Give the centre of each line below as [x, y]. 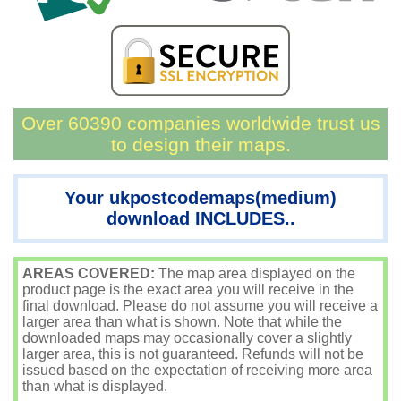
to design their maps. [200, 145]
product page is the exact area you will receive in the [188, 290]
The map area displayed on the [255, 273]
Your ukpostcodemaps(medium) [200, 198]
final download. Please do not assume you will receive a [200, 306]
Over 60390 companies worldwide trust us [200, 123]
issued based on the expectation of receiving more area [197, 370]
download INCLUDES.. [200, 218]
